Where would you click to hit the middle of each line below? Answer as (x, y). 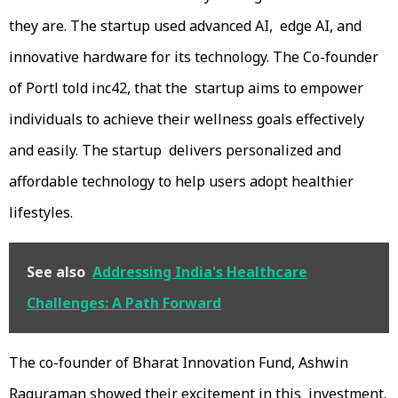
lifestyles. (44, 212)
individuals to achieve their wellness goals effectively (187, 119)
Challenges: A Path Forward (124, 302)
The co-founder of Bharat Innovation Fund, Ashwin (179, 362)
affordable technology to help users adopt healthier (181, 181)
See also (56, 271)
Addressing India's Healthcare (200, 271)
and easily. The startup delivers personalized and (175, 150)
